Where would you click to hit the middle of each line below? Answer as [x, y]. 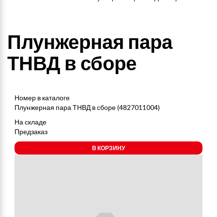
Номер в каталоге [42, 98]
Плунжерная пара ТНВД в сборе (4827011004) [87, 107]
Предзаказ [31, 132]
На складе [31, 122]
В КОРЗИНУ [108, 148]
